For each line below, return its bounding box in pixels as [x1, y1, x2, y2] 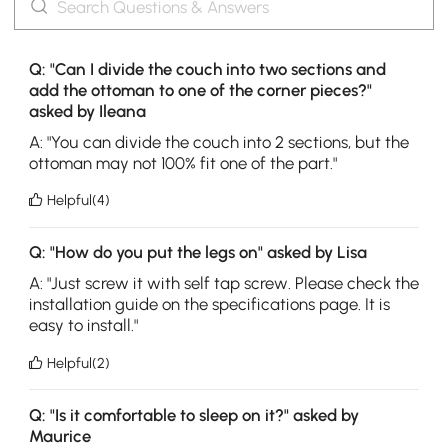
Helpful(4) [47, 191, 111, 210]
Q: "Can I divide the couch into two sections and [28, 59, 386, 80]
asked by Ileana [28, 101, 146, 122]
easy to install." [28, 314, 138, 335]
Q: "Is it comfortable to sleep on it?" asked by [28, 404, 359, 425]
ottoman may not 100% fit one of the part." [28, 152, 337, 173]
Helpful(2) [47, 353, 111, 372]
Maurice [28, 425, 91, 446]
